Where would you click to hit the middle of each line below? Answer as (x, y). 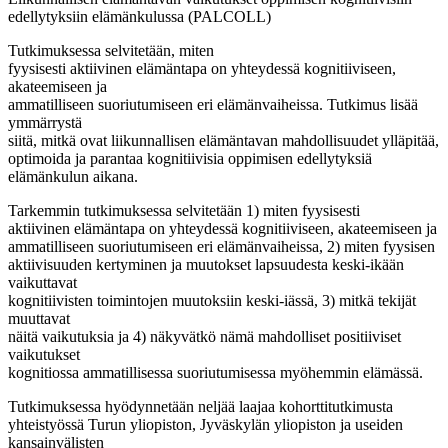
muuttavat (39, 318)
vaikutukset (44, 354)
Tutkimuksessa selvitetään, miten (111, 50)
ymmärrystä (45, 122)
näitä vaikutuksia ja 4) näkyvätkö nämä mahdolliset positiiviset (204, 336)
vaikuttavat (42, 282)
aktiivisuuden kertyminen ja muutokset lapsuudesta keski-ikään (206, 264)
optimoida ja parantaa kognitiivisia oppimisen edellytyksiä (190, 158)
